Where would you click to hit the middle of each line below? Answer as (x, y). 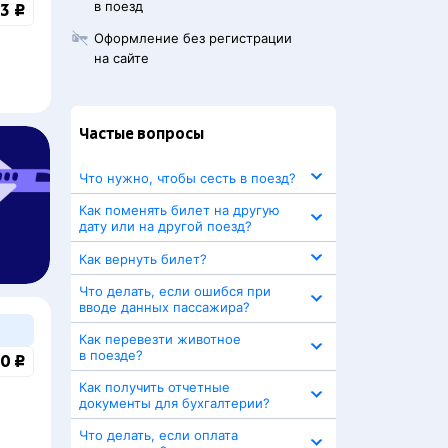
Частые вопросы (141, 134)
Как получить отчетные (154, 387)
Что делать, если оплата (158, 435)
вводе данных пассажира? (164, 307)
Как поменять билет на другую (179, 210)
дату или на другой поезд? (165, 226)
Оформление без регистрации (193, 38)
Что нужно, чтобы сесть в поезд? (187, 177)
